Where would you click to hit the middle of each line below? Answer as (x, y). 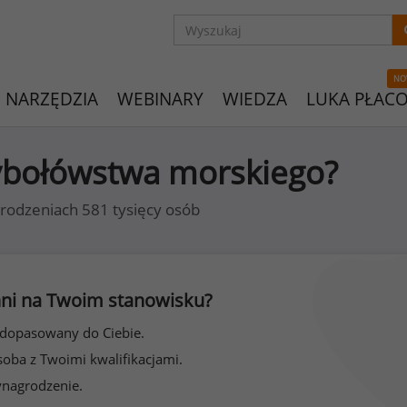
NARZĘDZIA (52, 99)
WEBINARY (160, 99)
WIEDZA (255, 99)
